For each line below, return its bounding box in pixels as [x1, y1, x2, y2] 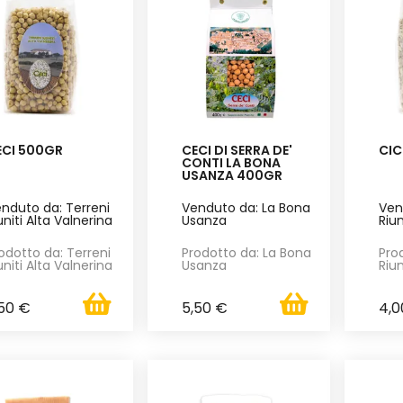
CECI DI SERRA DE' [182, 140, 293, 159]
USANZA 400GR [182, 166, 283, 184]
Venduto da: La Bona [182, 198, 311, 217]
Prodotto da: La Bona [182, 243, 312, 262]
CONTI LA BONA [182, 153, 282, 172]
